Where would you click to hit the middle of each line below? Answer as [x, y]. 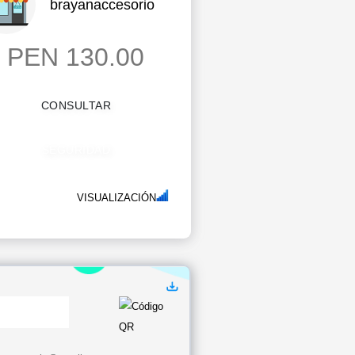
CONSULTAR [76, 105]
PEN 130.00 [76, 57]
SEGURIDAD [76, 150]
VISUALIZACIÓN [116, 198]
